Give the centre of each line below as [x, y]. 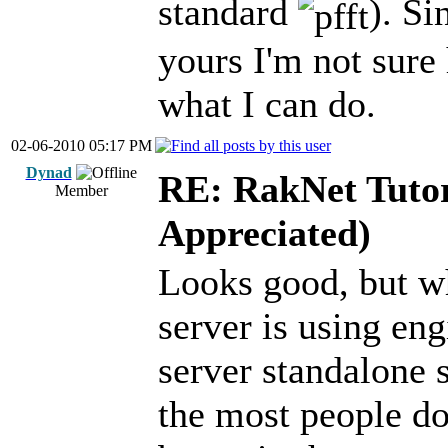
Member [81, 190]
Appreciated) [264, 233]
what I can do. [267, 104]
